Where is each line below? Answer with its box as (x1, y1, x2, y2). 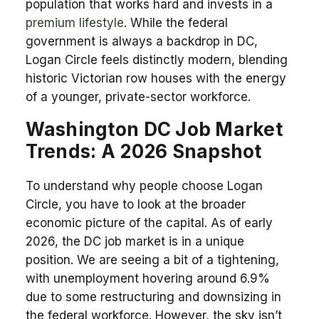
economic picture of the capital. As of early (25, 215, 273, 230)
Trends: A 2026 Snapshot (25, 140, 262, 162)
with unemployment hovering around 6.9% (25, 271, 270, 286)
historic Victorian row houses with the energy (25, 70, 286, 85)
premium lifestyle (25, 15, 124, 30)
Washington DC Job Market (25, 117, 283, 140)
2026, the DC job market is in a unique (25, 234, 244, 249)
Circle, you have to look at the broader (25, 197, 246, 211)
